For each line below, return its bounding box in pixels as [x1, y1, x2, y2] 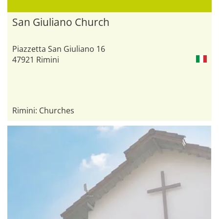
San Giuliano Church [12, 15, 109, 29]
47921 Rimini [12, 54, 59, 65]
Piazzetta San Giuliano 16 [12, 43, 105, 54]
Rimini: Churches [12, 105, 74, 116]
